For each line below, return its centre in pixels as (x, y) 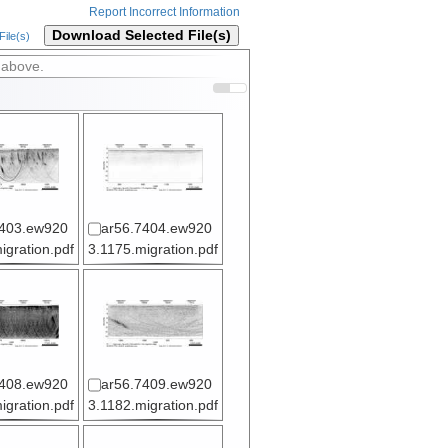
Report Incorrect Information (164, 12)
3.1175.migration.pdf (152, 250)
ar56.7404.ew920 (156, 229)
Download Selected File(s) (141, 36)
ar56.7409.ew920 (156, 385)
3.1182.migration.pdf (152, 406)
